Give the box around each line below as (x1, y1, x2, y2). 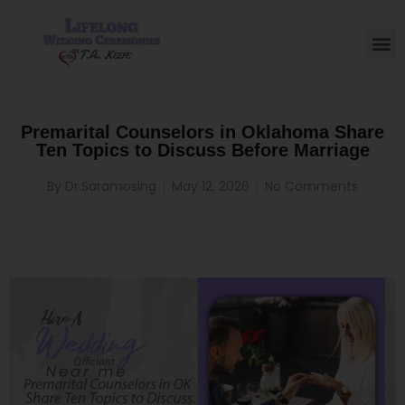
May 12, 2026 (172, 177, 250, 195)
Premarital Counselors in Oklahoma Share (21, 122, 384, 142)
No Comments (265, 177, 358, 195)
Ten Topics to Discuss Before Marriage (35, 140, 370, 160)
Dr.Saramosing (61, 177, 156, 195)
